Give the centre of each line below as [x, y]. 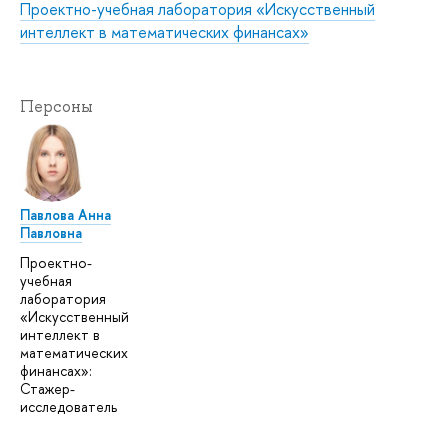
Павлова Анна [65, 215]
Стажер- [47, 388]
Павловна [51, 233]
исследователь [68, 406]
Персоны [56, 107]
